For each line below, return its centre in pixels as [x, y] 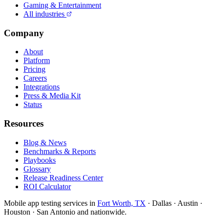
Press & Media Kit [52, 96]
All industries [45, 14]
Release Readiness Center [63, 177]
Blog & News [45, 142]
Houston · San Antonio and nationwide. [65, 212]
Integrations [42, 87]
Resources [24, 124]
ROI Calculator [47, 186]
